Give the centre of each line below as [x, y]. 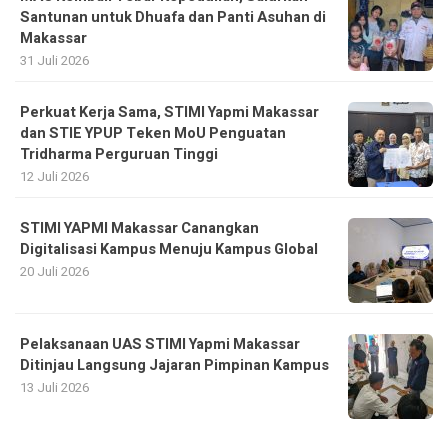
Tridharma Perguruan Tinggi [119, 155]
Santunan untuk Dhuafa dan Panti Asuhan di [173, 18]
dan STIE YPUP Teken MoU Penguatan [153, 134]
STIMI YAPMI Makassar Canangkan [139, 229]
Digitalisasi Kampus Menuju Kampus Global [169, 250]
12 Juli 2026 [54, 177]
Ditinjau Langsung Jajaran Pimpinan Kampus [174, 366]
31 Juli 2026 [54, 61]
